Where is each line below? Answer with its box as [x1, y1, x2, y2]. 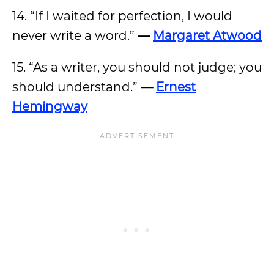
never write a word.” [12, 28, 138, 43]
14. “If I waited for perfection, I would [12, 9, 232, 23]
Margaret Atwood [153, 28, 262, 43]
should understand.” [12, 80, 141, 94]
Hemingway [12, 99, 87, 114]
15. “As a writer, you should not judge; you [12, 60, 262, 75]
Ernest [156, 80, 196, 94]
